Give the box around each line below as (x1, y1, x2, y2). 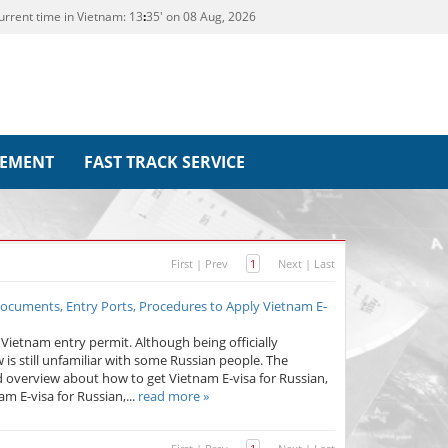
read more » (138, 387, 209, 406)
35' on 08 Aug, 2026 (146, 8, 256, 25)
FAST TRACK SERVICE (83, 151, 245, 174)
